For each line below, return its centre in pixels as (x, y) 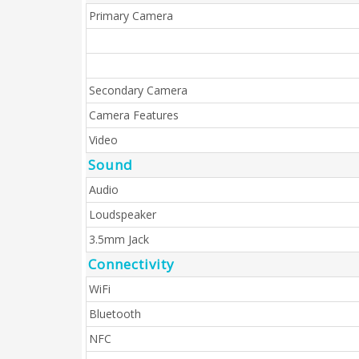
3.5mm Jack (119, 239)
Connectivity (131, 264)
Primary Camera (131, 16)
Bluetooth (115, 314)
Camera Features (134, 115)
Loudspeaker (123, 214)
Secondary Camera (138, 90)
